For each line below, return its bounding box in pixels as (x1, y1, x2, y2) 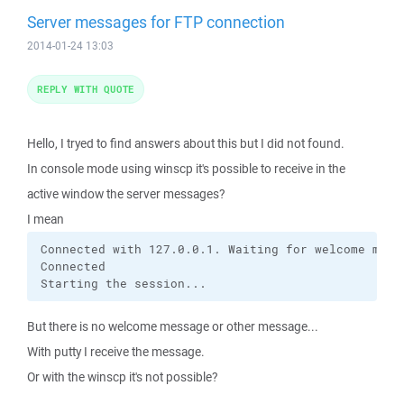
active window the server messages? (27, 186, 225, 202)
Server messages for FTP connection (27, 11, 285, 32)
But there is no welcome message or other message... (27, 318, 318, 335)
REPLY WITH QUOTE (37, 82, 134, 96)
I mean (27, 211, 64, 227)
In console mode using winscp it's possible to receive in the (27, 161, 345, 177)
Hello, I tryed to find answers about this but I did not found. (27, 135, 344, 151)
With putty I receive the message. (27, 344, 205, 360)
